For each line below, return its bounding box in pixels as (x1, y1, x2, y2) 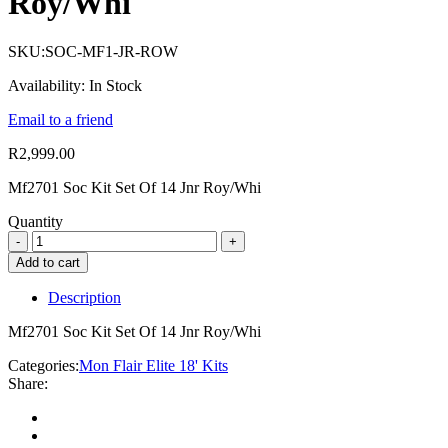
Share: (8, 375, 48, 393)
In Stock (89, 77, 142, 95)
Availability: (8, 77, 85, 95)
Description (48, 289, 121, 307)
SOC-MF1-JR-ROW (45, 43, 178, 61)
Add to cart (16, 255, 80, 271)
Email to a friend (8, 111, 113, 129)
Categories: (8, 357, 79, 375)
